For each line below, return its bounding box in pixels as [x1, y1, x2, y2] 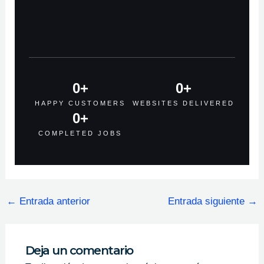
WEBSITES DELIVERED [133, 100, 235, 107]
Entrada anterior [16, 196, 90, 207]
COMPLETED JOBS [38, 130, 123, 137]
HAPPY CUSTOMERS [35, 100, 126, 107]
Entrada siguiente [168, 196, 248, 207]
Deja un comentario [25, 243, 133, 258]
